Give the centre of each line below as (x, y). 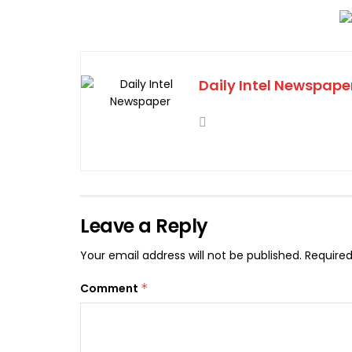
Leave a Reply (144, 226)
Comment (110, 289)
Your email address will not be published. (191, 256)
